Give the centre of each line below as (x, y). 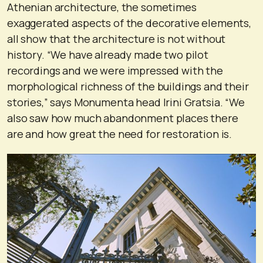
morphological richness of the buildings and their (128, 86)
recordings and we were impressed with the (115, 70)
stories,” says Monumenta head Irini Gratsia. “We (126, 102)
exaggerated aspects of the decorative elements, (129, 23)
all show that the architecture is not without (117, 38)
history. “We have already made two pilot (108, 54)
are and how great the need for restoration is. (120, 134)
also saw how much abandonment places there (123, 118)
